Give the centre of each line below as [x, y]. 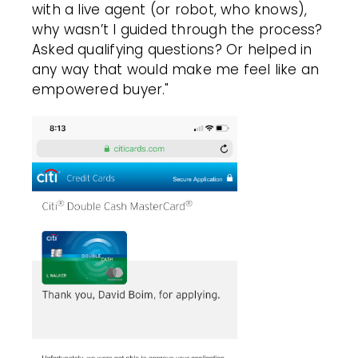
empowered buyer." [101, 89]
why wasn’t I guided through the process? [177, 29]
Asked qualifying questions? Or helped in [172, 49]
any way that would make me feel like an [176, 69]
